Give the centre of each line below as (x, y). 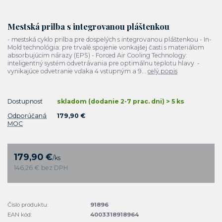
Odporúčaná (27, 116)
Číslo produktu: (28, 204)
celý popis (163, 71)
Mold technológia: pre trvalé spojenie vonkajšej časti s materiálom (106, 48)
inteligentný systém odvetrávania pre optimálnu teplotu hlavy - (104, 63)
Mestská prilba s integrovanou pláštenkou (88, 26)
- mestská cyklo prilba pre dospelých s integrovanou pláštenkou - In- (110, 40)
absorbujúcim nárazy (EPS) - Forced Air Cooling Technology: (97, 55)
